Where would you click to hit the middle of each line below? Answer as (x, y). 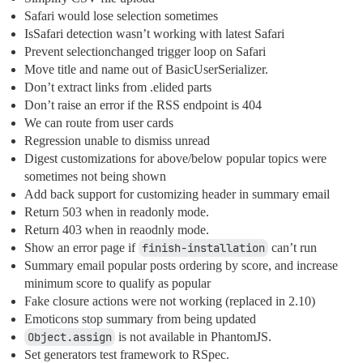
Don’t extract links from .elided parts (118, 88)
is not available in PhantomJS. (193, 337)
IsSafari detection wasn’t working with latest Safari (154, 34)
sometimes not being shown (95, 177)
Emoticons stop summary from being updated (140, 319)
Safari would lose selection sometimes (121, 16)
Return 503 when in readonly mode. (117, 212)
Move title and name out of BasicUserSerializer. (146, 70)
